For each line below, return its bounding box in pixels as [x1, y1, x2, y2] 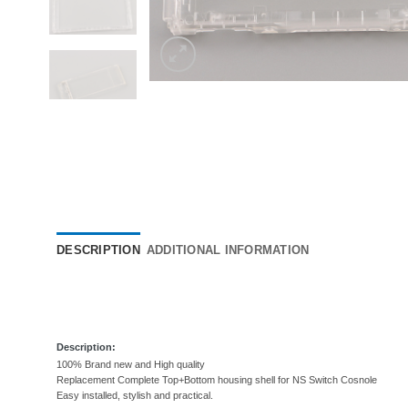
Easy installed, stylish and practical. [56, 390, 213, 402]
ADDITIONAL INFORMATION [146, 243, 310, 258]
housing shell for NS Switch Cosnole [215, 374, 377, 386]
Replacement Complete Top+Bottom [56, 374, 215, 386]
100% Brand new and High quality [56, 359, 208, 371]
